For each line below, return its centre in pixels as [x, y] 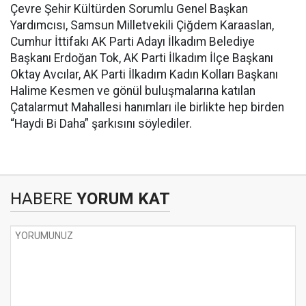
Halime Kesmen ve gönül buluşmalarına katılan [133, 91]
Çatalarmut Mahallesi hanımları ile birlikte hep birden [147, 107]
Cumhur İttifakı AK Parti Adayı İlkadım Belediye [133, 41]
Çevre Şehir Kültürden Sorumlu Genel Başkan [129, 9]
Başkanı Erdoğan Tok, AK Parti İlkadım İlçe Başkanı [142, 58]
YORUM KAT [121, 198]
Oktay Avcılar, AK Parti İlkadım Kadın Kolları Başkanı [144, 74]
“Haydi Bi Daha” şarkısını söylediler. [101, 123]
